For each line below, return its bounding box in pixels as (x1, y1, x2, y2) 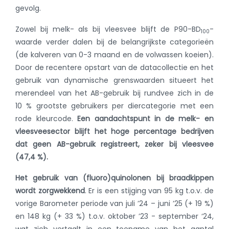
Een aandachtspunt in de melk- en (77, 113, 214, 124)
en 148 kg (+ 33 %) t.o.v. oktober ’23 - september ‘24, (15, 211, 214, 221)
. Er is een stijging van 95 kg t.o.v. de (84, 186, 214, 196)
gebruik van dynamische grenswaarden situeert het (15, 75, 214, 85)
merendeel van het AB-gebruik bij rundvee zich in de (15, 88, 214, 98)
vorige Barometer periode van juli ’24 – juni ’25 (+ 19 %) (15, 198, 214, 209)
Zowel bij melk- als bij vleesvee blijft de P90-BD (15, 24, 201, 34)
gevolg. (15, 3, 41, 13)
